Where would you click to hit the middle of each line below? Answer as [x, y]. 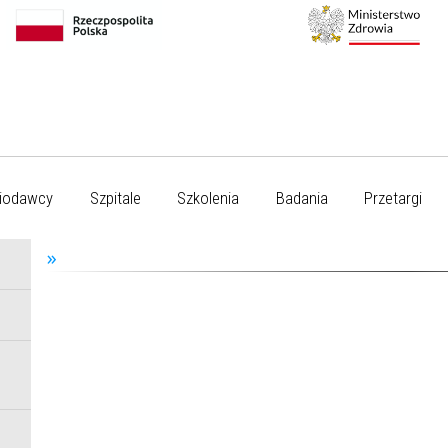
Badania [301, 198]
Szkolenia [208, 198]
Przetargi [393, 198]
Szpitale [115, 198]
